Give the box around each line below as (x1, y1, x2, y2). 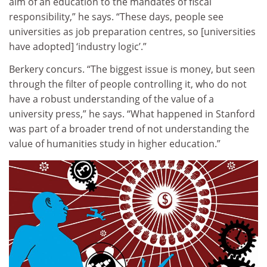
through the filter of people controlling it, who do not (9, 77, 247, 91)
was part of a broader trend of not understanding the (9, 122, 249, 135)
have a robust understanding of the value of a (9, 92, 214, 105)
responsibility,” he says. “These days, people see (9, 10, 223, 24)
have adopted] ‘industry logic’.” (9, 40, 147, 54)
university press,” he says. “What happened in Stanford (9, 107, 255, 120)
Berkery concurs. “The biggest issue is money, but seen (9, 62, 255, 76)
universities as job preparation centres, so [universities (9, 25, 256, 39)
